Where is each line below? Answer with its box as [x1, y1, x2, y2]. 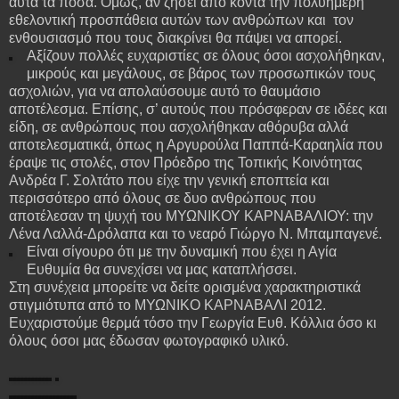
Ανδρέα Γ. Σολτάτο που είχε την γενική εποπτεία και [9, 172, 330, 188]
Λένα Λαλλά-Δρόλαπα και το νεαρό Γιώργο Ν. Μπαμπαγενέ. [9, 225, 382, 241]
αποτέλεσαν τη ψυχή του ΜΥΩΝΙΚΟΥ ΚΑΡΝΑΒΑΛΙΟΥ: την [9, 208, 373, 224]
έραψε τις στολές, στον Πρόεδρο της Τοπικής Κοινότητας [9, 154, 362, 170]
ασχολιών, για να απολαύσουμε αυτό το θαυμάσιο [9, 83, 321, 99]
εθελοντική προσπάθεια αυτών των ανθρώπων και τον [9, 12, 354, 28]
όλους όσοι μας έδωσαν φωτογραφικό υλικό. [9, 332, 289, 348]
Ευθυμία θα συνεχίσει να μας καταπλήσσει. [26, 261, 297, 277]
